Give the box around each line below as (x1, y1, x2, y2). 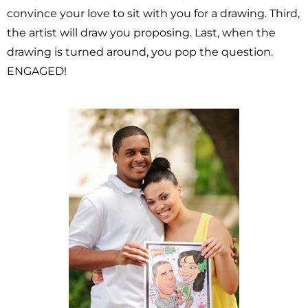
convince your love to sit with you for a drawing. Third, (7, 7, 300, 21)
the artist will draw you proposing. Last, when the (7, 26, 276, 40)
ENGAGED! (7, 65, 69, 78)
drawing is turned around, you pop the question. (7, 45, 273, 59)
